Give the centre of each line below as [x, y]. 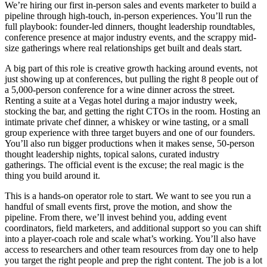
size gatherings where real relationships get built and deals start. [123, 48]
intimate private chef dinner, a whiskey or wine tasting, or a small [127, 122]
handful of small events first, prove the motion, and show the [118, 206]
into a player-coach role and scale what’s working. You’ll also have [130, 238]
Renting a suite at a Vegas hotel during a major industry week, [121, 100]
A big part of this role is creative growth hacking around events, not [131, 68]
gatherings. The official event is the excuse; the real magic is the [124, 164]
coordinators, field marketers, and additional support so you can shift [133, 228]
